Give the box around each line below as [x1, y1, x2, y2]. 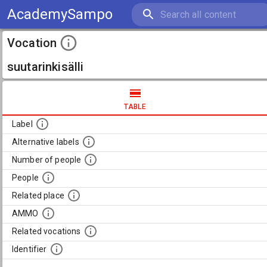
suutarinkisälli [7, 60, 84, 74]
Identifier [12, 244, 47, 254]
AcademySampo [7, 6, 113, 23]
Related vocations [12, 226, 81, 237]
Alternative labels [12, 137, 79, 147]
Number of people [12, 155, 82, 165]
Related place [12, 191, 64, 201]
